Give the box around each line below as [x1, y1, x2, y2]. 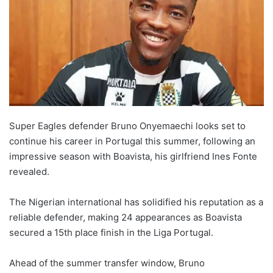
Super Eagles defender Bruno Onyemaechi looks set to [9, 120, 246, 132]
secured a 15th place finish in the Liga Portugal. [9, 227, 213, 239]
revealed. [9, 166, 49, 178]
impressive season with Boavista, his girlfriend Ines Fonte [9, 151, 257, 163]
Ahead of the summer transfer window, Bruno [9, 257, 205, 269]
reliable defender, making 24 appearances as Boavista [9, 211, 242, 224]
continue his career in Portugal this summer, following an [9, 135, 255, 147]
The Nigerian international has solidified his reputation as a [9, 196, 263, 208]
